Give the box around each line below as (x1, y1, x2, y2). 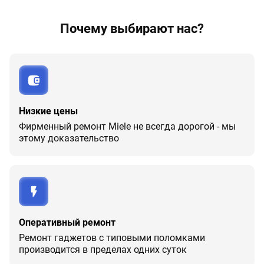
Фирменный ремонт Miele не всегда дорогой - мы (19, 121, 236, 132)
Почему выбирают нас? (60, 21, 204, 36)
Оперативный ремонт (19, 217, 115, 228)
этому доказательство (19, 133, 119, 144)
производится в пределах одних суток (19, 244, 187, 255)
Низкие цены (19, 105, 78, 117)
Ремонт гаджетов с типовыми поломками (19, 232, 205, 243)
